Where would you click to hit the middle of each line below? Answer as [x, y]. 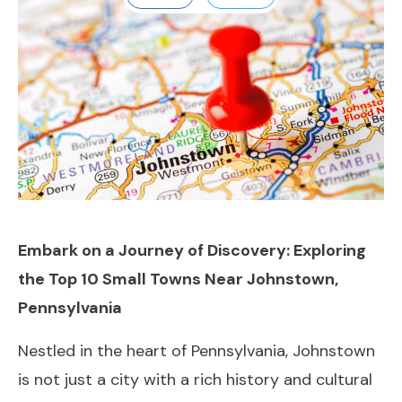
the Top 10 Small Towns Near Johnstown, [178, 280]
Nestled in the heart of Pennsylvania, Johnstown [197, 351]
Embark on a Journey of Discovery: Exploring [192, 251]
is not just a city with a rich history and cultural [195, 380]
